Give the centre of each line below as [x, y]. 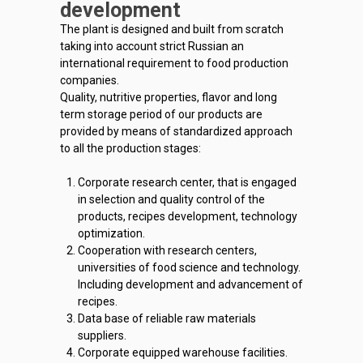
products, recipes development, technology [188, 216]
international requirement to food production [174, 63]
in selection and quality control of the [171, 199]
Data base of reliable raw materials [167, 318]
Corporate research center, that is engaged [187, 182]
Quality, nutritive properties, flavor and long [169, 97]
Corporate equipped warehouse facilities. [183, 352]
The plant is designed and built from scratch [172, 29]
